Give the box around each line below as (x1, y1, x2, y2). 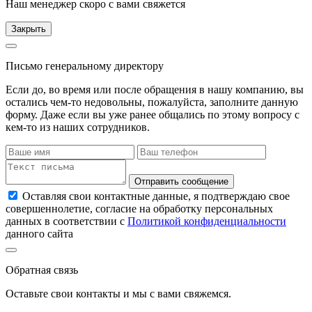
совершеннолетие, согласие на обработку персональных (6, 203, 273, 215)
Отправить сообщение (134, 176, 228, 187)
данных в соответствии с (6, 215, 127, 228)
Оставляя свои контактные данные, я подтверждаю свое (22, 190, 290, 203)
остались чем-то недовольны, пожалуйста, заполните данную (6, 96, 298, 109)
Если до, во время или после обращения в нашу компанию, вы (6, 84, 304, 96)
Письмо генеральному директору (6, 60, 164, 72)
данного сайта (6, 228, 73, 240)
